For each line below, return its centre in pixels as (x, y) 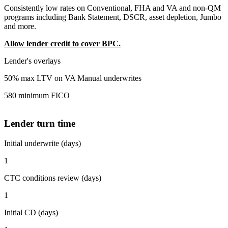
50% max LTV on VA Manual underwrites (73, 78)
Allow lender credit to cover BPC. (62, 44)
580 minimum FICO (37, 96)
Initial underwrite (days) (42, 143)
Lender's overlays (32, 61)
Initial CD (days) (31, 212)
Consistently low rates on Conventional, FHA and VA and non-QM (112, 8)
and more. (20, 26)
